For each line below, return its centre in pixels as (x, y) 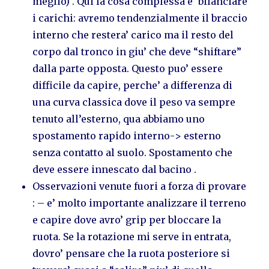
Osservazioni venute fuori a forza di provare (140, 186)
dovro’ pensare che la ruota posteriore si (131, 253)
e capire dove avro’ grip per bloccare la (127, 219)
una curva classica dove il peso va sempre (134, 102)
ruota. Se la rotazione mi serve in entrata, (132, 236)
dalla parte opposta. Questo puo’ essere (128, 68)
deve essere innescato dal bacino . (115, 169)
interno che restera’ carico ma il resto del (133, 35)
